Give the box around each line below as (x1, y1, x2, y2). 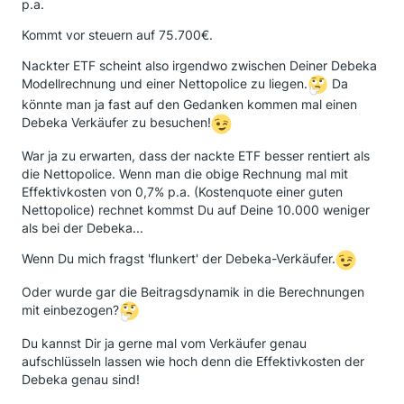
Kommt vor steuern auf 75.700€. (22, 27, 213, 42)
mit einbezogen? (22, 302, 119, 318)
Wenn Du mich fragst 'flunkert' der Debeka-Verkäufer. (22, 251, 335, 267)
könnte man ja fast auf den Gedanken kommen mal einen (22, 96, 357, 112)
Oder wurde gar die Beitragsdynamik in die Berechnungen (22, 284, 364, 299)
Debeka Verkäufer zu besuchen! (22, 115, 211, 131)
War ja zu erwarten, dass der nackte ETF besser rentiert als (22, 148, 370, 163)
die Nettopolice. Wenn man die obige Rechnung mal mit (22, 166, 348, 181)
